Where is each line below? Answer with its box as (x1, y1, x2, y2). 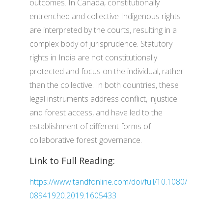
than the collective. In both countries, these (29, 80, 179, 90)
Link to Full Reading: (29, 155, 115, 166)
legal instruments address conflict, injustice (29, 93, 177, 104)
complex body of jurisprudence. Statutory (29, 38, 172, 49)
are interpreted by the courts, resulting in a (29, 25, 177, 35)
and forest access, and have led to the (29, 107, 163, 118)
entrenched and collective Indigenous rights (29, 11, 181, 22)
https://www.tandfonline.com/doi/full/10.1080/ (29, 176, 187, 187)
